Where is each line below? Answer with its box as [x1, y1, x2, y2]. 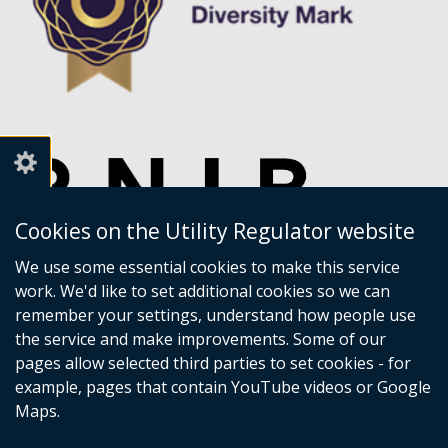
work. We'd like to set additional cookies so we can [15, 280, 390, 302]
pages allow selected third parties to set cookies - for [15, 352, 411, 374]
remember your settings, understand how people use [15, 304, 416, 326]
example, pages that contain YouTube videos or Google [15, 376, 431, 398]
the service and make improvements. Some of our [15, 328, 386, 350]
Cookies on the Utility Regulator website [15, 217, 415, 245]
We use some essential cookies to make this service [15, 256, 400, 278]
